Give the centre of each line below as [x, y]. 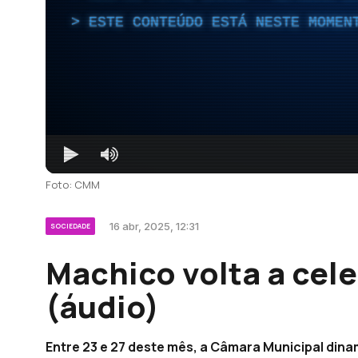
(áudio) [102, 306]
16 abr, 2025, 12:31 [154, 226]
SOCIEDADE [70, 225]
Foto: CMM [73, 184]
